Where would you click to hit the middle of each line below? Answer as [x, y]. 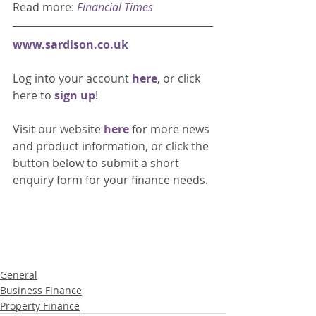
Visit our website [58, 129]
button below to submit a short [97, 163]
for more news [172, 129]
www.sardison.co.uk [71, 45]
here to [34, 96]
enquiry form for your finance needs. [112, 180]
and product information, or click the [112, 146]
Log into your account [72, 79]
